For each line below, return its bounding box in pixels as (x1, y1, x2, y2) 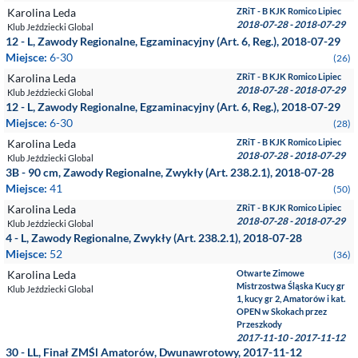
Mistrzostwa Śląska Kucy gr (237, 280, 346, 291)
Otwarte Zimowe (237, 268, 305, 278)
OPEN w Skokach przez (237, 306, 328, 316)
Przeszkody (237, 319, 283, 329)
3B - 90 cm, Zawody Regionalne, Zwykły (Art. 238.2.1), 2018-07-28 (6, 165, 334, 179)
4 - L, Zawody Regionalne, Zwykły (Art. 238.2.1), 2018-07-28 (6, 231, 302, 245)
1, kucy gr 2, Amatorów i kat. (237, 293, 346, 304)
